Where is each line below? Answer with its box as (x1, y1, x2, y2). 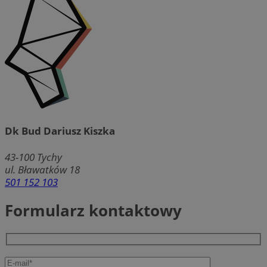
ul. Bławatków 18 (5, 163, 80, 177)
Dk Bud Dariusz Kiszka (5, 124, 115, 138)
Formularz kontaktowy (5, 200, 182, 222)
